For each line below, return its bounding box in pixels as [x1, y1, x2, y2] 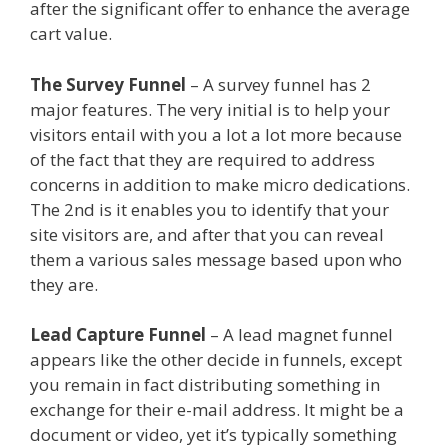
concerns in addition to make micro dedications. [30, 172, 410, 196]
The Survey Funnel [30, 72, 186, 96]
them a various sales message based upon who [30, 247, 402, 271]
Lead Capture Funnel [30, 323, 206, 347]
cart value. [30, 22, 116, 46]
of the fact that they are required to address [30, 147, 375, 171]
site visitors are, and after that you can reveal [30, 222, 384, 246]
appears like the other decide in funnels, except [30, 348, 402, 372]
